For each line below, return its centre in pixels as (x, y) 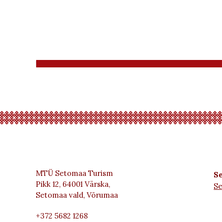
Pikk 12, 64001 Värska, (73, 184)
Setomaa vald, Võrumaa (77, 195)
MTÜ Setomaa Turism (74, 173)
